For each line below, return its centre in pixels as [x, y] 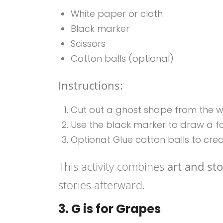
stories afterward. [102, 185]
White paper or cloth [117, 14]
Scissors [88, 44]
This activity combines [113, 166]
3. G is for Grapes [110, 209]
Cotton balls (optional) [122, 58]
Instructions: [91, 85]
